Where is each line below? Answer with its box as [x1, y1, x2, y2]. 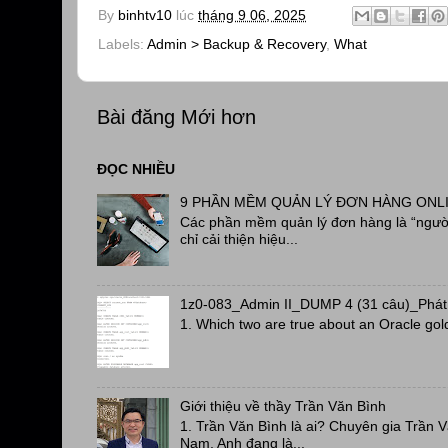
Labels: [98, 36, 147, 53]
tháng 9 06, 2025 [198, 7, 306, 24]
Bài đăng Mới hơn [97, 105, 256, 128]
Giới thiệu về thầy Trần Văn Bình [179, 398, 386, 415]
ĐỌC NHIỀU [97, 160, 175, 177]
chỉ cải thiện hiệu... [179, 230, 298, 247]
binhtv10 [118, 7, 172, 24]
